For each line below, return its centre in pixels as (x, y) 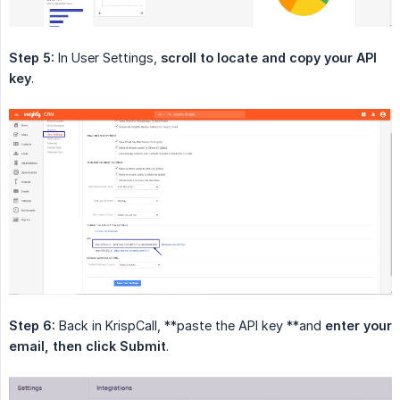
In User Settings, (108, 58)
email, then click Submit (87, 346)
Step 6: (32, 325)
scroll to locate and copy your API (269, 58)
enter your (358, 325)
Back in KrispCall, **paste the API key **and (190, 325)
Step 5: (32, 58)
